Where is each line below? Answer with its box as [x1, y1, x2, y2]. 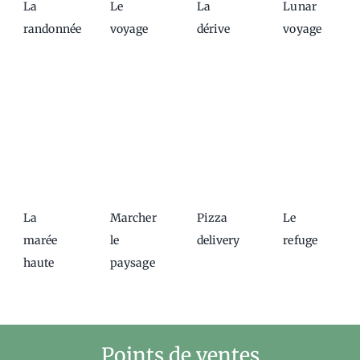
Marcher [109, 211, 157, 226]
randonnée [22, 22, 82, 37]
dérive [196, 22, 231, 37]
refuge [283, 233, 318, 248]
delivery [196, 233, 240, 248]
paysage [109, 256, 155, 271]
